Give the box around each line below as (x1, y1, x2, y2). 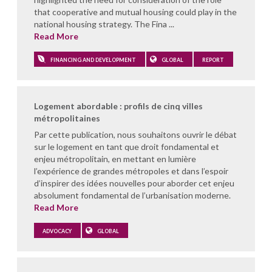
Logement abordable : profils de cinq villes (34, 100, 203, 111)
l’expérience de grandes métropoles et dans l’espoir (34, 165, 228, 176)
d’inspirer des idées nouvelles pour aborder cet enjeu (34, 177, 234, 188)
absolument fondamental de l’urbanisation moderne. (34, 189, 231, 200)
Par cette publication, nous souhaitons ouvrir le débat (34, 129, 237, 140)
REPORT (201, 56, 224, 63)
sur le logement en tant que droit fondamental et (34, 141, 219, 152)
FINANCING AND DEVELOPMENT (49, 56, 136, 63)
